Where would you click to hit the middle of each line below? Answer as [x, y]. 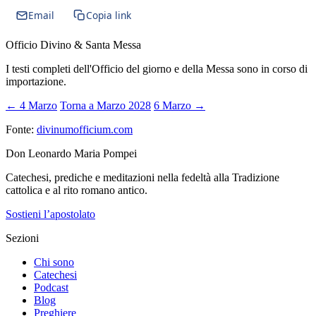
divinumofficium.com [85, 129]
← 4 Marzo [31, 105]
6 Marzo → [180, 105]
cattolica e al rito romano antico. [77, 190]
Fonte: [21, 129]
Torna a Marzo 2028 [105, 105]
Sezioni [22, 238]
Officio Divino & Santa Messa [73, 44]
